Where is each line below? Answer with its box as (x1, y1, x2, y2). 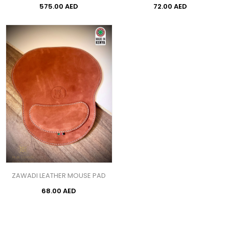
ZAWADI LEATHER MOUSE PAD (12, 170, 106, 180)
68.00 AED (41, 186, 77, 196)
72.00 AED (153, 2, 187, 12)
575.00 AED (39, 2, 79, 12)
